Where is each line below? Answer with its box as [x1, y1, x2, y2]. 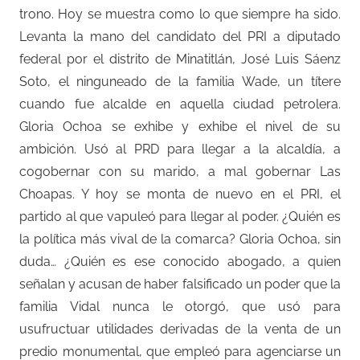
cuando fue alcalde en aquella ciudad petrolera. [19, 96, 341, 112]
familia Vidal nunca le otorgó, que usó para [19, 298, 341, 314]
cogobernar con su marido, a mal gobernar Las [19, 163, 341, 179]
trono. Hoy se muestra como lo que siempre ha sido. [19, 6, 341, 22]
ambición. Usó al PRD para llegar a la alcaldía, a [19, 141, 341, 157]
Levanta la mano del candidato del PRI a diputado [19, 28, 341, 44]
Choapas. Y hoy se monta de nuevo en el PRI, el [19, 186, 341, 202]
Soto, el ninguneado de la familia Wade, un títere [19, 73, 341, 89]
